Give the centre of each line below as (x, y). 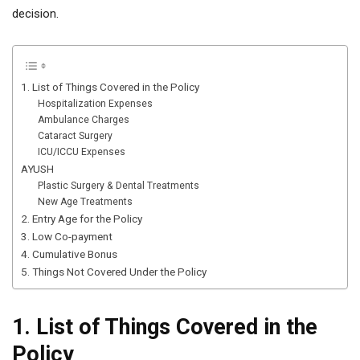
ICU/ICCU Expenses (82, 152)
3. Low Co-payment (67, 236)
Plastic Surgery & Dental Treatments (119, 186)
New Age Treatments (86, 202)
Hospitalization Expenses (96, 104)
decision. (35, 14)
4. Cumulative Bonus (69, 254)
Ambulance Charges (84, 120)
